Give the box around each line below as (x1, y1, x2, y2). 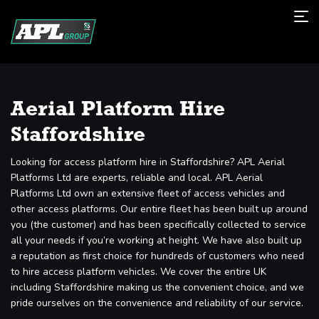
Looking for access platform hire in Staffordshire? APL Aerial (11, 155, 285, 169)
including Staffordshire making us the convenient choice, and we (11, 280, 304, 294)
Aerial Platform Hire (11, 98, 225, 121)
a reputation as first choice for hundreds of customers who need (11, 249, 304, 263)
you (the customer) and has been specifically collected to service (11, 217, 306, 231)
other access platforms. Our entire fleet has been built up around (11, 202, 308, 216)
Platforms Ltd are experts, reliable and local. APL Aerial (11, 170, 263, 184)
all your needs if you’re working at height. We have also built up (11, 233, 302, 247)
